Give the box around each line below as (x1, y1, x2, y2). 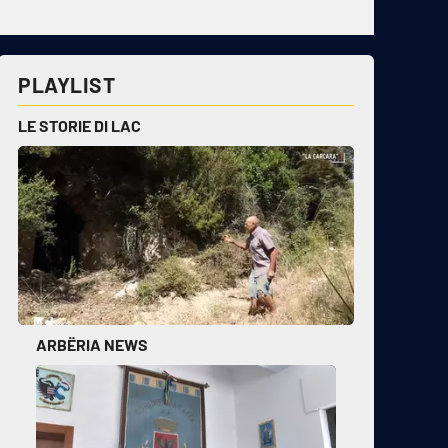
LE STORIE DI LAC (18, 116, 141, 135)
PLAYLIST (18, 72, 116, 97)
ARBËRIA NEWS (36, 335, 148, 355)
